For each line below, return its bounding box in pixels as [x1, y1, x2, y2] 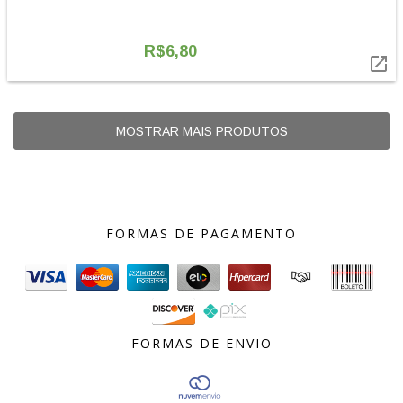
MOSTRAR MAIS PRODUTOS [115, 124, 288, 139]
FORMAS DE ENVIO [130, 335, 273, 352]
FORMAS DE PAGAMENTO [106, 225, 297, 242]
